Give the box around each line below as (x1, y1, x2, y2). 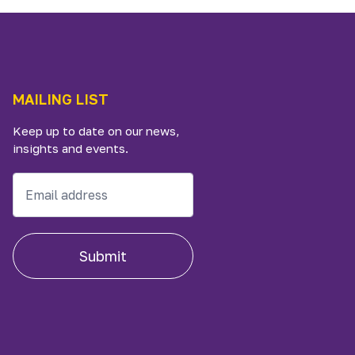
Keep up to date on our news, (12, 124, 180, 138)
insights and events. (12, 141, 128, 155)
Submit (78, 247, 127, 265)
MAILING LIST (12, 90, 109, 108)
